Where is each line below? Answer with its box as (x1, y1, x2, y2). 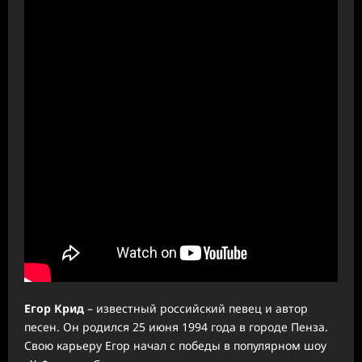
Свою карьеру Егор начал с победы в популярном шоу (24, 338, 326, 353)
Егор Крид (24, 301, 84, 316)
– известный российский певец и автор (84, 301, 308, 316)
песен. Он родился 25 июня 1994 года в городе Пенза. (24, 319, 328, 335)
